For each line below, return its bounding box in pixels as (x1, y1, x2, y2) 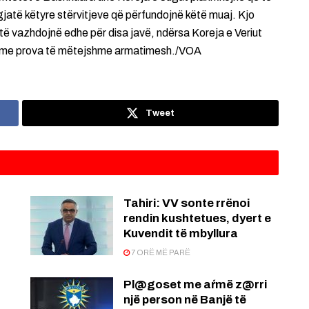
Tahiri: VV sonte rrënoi (123, 197, 250, 210)
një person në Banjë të (123, 293, 246, 307)
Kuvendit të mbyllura (123, 227, 238, 241)
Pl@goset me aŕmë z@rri (123, 278, 267, 292)
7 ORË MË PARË (130, 248, 190, 257)
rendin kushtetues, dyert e (123, 212, 271, 226)
